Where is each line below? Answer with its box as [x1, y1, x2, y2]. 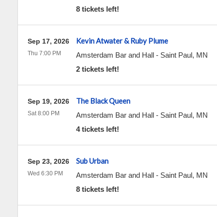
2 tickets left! [76, 65, 119, 73]
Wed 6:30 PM [27, 170, 63, 177]
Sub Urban [76, 156, 108, 165]
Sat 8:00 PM [27, 110, 60, 117]
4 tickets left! [76, 125, 119, 133]
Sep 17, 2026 [27, 37, 69, 45]
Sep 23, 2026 [27, 157, 69, 165]
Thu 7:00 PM [27, 50, 61, 57]
